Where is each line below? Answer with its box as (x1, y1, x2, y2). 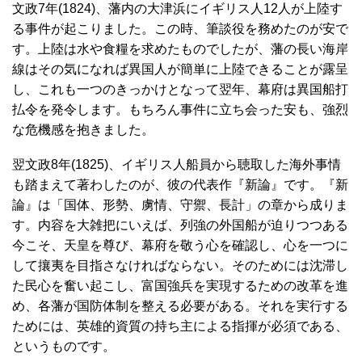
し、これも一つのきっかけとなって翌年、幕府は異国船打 (12, 82, 348, 96)
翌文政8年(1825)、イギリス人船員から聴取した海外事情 (12, 157, 341, 171)
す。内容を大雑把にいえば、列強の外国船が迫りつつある (12, 217, 348, 232)
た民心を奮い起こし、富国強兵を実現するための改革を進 (12, 278, 348, 293)
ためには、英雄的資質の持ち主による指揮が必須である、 (12, 318, 348, 333)
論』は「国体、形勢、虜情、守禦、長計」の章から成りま (12, 197, 348, 212)
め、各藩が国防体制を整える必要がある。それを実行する (12, 298, 348, 313)
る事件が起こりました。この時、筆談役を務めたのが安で (12, 21, 348, 36)
